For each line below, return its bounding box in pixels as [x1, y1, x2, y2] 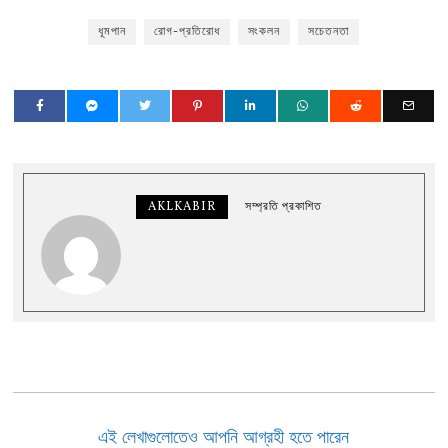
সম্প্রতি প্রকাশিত [245, 198, 323, 215]
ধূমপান [98, 23, 127, 40]
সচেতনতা [308, 23, 350, 40]
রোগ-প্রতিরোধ [154, 23, 221, 40]
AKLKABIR [148, 198, 217, 215]
